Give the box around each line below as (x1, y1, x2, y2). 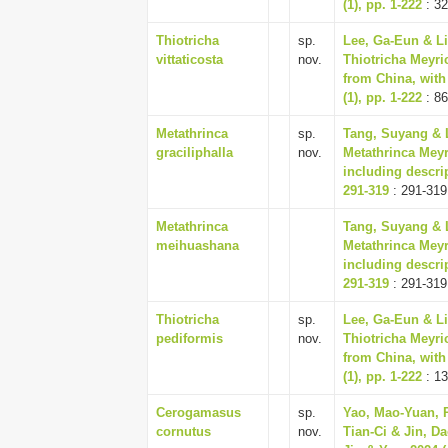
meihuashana (156, 238, 239, 253)
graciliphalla (156, 145, 233, 160)
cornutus (156, 424, 211, 439)
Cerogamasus (156, 405, 241, 420)
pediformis (156, 331, 223, 346)
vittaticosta (156, 52, 223, 67)
